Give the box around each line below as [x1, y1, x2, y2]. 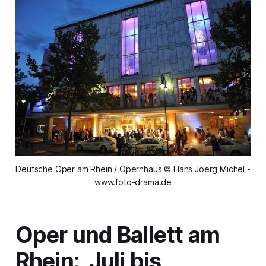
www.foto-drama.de [94, 176, 172, 187]
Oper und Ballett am [15, 221, 220, 248]
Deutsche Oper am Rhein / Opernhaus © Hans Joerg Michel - [15, 163, 251, 174]
